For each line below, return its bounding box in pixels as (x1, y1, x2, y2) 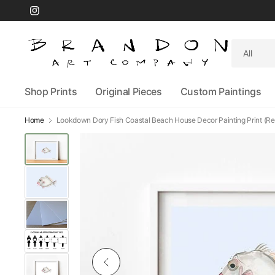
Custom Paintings (180, 85, 261, 98)
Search (230, 39, 258, 50)
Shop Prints (25, 85, 77, 98)
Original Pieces (95, 85, 162, 98)
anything (230, 66, 265, 77)
